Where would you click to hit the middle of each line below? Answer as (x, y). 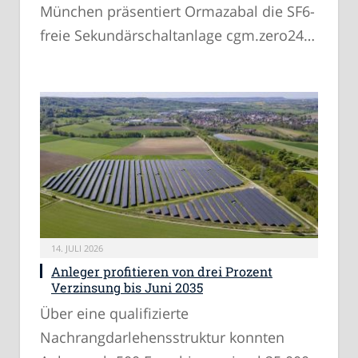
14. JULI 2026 (77, 249)
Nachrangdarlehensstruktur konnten (162, 338)
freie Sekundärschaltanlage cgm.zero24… (177, 36)
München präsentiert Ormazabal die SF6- (177, 12)
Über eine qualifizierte (114, 314)
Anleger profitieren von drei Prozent (162, 272)
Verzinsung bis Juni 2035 (127, 288)
